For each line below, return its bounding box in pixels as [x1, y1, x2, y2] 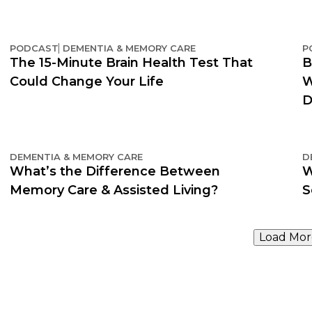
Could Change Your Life [10, 73, 164, 89]
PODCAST [10, 42, 58, 54]
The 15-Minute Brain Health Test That [10, 54, 253, 70]
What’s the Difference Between [10, 163, 220, 179]
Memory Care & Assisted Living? [10, 182, 218, 198]
